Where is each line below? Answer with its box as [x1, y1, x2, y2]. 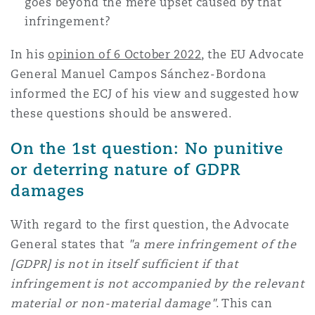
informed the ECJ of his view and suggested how [11, 86, 300, 101]
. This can [216, 296, 273, 311]
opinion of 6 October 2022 [48, 47, 202, 62]
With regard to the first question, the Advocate [11, 217, 290, 232]
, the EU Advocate [201, 47, 304, 62]
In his [11, 47, 49, 62]
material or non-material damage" [11, 296, 217, 311]
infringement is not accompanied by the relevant [11, 276, 304, 291]
